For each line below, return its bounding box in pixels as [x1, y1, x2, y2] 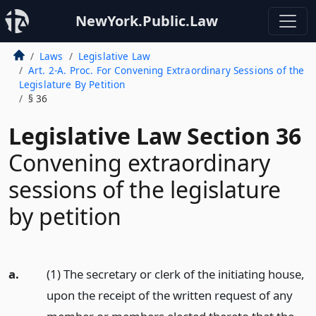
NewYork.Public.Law [75, 11, 218, 30]
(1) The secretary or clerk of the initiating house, [46, 266, 305, 282]
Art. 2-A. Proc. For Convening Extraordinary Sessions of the [28, 63, 305, 77]
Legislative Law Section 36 [8, 121, 301, 151]
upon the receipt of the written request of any [46, 287, 293, 303]
